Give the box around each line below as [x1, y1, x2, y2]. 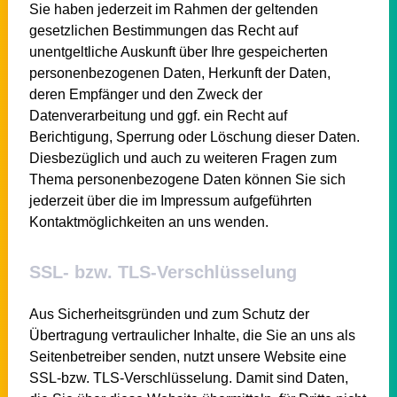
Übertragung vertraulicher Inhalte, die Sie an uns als [28, 327, 355, 343]
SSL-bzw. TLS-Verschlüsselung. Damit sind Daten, [28, 370, 348, 385]
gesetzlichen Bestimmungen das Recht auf [28, 22, 298, 38]
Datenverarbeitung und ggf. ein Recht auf [28, 107, 287, 123]
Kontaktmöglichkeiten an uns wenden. [28, 214, 269, 230]
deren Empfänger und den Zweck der [28, 86, 262, 102]
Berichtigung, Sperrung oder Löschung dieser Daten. [28, 128, 360, 144]
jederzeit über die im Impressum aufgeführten [28, 192, 312, 208]
